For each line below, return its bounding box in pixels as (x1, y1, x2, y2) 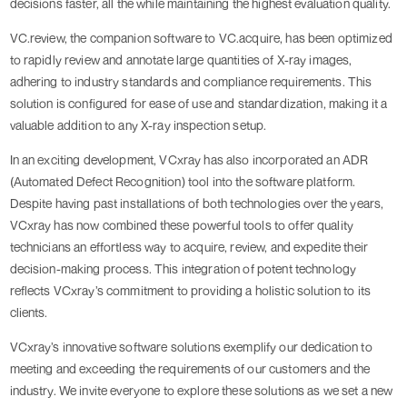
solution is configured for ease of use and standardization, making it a (9, 95, 388, 112)
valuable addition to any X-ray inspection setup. (9, 117, 267, 134)
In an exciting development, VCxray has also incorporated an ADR (9, 152, 369, 168)
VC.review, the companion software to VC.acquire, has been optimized (9, 30, 392, 46)
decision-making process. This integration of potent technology (9, 261, 357, 277)
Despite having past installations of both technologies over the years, (9, 195, 384, 212)
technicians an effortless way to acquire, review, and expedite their (9, 239, 369, 255)
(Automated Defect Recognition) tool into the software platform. (9, 174, 356, 190)
